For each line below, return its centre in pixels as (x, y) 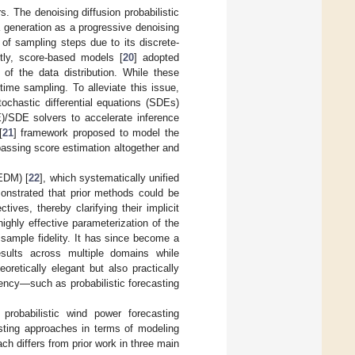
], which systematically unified (110, 177)
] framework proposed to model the (96, 132)
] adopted (157, 57)
